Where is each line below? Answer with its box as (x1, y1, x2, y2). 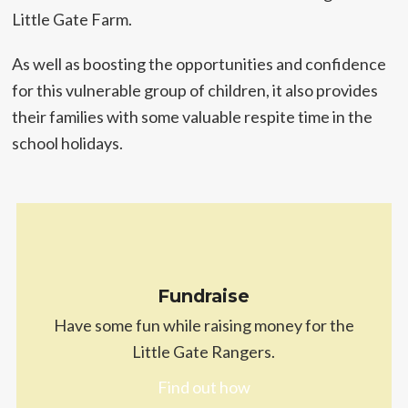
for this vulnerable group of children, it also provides (12, 80, 379, 100)
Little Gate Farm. (12, 9, 133, 29)
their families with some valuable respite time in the (12, 107, 373, 127)
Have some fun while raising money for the (53, 315, 354, 335)
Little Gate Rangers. (132, 342, 276, 362)
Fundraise (158, 285, 250, 307)
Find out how (157, 377, 250, 397)
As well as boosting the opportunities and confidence (12, 54, 387, 74)
